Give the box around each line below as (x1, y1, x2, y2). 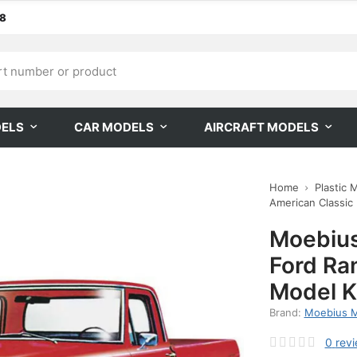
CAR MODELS (74, 120, 154, 135)
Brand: (269, 306, 304, 319)
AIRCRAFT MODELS (204, 120, 319, 135)
